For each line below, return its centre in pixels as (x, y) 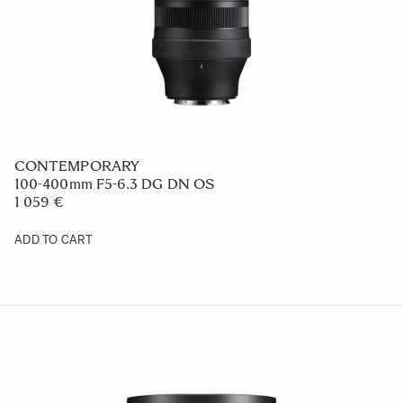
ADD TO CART (54, 240)
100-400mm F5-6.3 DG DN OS (114, 184)
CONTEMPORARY (77, 166)
